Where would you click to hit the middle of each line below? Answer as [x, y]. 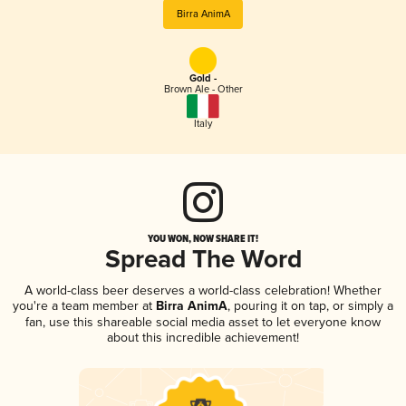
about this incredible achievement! [203, 337]
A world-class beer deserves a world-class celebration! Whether [203, 290]
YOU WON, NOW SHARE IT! [203, 238]
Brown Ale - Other [203, 90]
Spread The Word [203, 260]
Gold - [203, 79]
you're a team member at [82, 305]
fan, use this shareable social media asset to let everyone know [203, 322]
